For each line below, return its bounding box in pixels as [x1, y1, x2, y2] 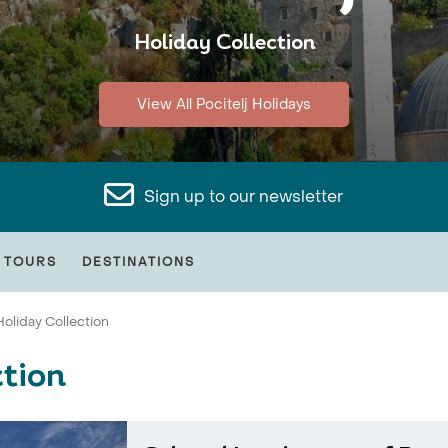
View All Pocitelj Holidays [137, 95, 311, 114]
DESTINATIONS [82, 254, 195, 270]
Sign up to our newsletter [144, 186, 344, 207]
